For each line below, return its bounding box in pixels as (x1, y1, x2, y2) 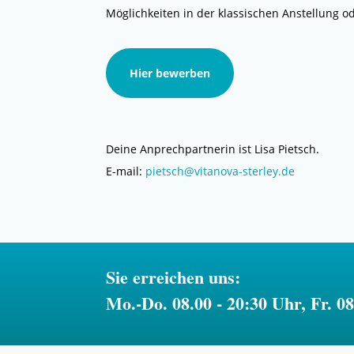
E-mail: (106, 164, 146, 179)
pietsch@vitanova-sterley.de (145, 164, 296, 179)
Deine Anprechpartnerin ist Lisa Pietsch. (106, 141, 320, 157)
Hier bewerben (130, 65, 211, 81)
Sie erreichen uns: (106, 264, 241, 291)
